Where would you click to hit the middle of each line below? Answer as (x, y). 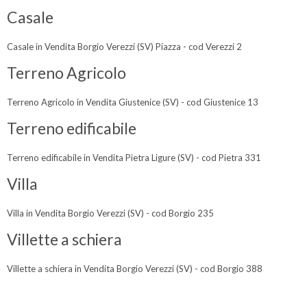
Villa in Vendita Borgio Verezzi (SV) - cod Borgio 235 (110, 213)
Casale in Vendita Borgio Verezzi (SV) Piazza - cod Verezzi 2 (124, 46)
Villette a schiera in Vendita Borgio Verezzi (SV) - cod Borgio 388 (135, 268)
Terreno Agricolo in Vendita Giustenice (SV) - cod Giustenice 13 (133, 102)
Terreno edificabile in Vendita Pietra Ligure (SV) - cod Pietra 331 (134, 157)
